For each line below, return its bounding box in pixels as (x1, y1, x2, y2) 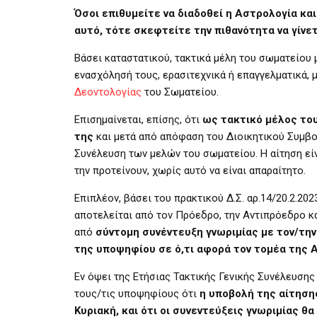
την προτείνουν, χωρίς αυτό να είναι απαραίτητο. (74, 163, 306, 177)
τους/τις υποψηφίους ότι (74, 287, 200, 300)
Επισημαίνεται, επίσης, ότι (74, 113, 202, 126)
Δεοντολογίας (74, 85, 142, 98)
